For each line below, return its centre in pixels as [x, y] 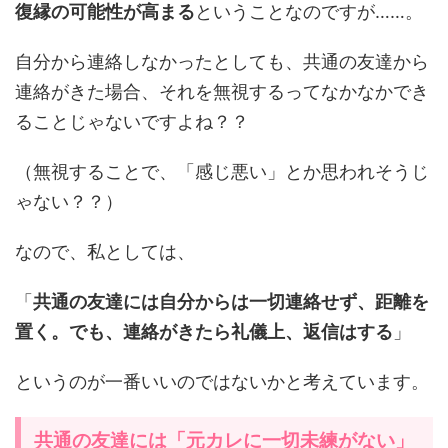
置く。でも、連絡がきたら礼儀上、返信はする [204, 331]
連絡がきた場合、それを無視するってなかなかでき [222, 91]
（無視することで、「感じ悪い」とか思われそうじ [222, 171]
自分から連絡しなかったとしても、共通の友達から [222, 61]
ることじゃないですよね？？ [132, 121]
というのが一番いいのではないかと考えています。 [222, 381]
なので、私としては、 [105, 251]
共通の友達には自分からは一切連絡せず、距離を [231, 301]
